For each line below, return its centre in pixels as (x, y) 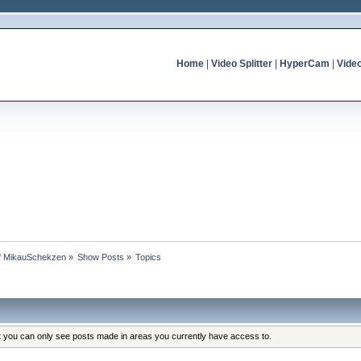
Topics (149, 257)
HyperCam (304, 64)
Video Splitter (241, 64)
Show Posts (101, 257)
